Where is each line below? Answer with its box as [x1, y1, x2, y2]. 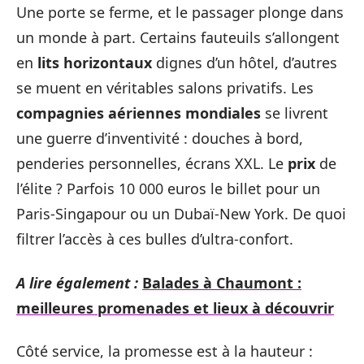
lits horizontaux [37, 53, 152, 72]
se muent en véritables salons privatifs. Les [16, 78, 314, 97]
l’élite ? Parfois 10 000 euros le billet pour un [16, 179, 320, 198]
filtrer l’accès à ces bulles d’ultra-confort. [16, 229, 293, 249]
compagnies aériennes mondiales [16, 103, 261, 123]
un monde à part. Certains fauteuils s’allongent [16, 28, 340, 47]
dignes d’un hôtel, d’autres [152, 53, 337, 72]
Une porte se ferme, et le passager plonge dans [16, 2, 344, 22]
